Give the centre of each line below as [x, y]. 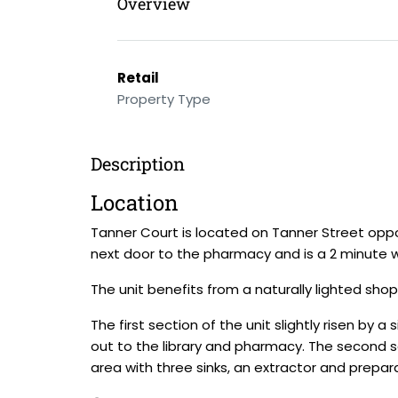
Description [138, 163]
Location [135, 203]
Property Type [164, 99]
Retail [138, 78]
